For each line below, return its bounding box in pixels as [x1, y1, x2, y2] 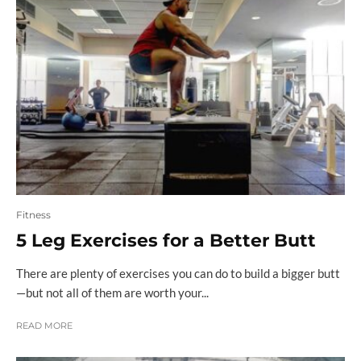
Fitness [16, 209, 51, 222]
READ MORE [16, 320, 73, 332]
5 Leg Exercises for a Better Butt [16, 230, 316, 252]
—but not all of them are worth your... [16, 285, 209, 301]
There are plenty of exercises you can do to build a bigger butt [16, 266, 340, 281]
